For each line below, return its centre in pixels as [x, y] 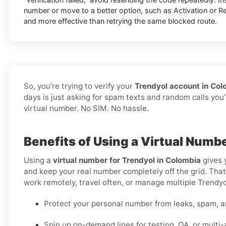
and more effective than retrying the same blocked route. [120, 21]
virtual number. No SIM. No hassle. [86, 108]
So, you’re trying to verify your [79, 86]
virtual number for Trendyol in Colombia [127, 160]
